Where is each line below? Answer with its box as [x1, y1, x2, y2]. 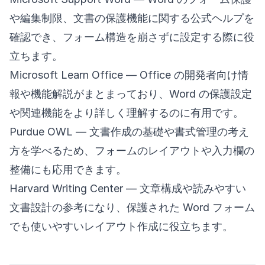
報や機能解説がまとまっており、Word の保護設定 [9, 88, 252, 101]
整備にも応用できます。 [9, 163, 127, 176]
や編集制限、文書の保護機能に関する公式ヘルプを [9, 12, 254, 25]
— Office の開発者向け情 [123, 69, 248, 82]
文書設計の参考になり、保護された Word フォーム [9, 201, 255, 214]
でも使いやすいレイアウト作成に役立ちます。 [9, 220, 233, 233]
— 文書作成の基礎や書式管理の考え [73, 125, 249, 138]
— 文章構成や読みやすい [123, 182, 246, 195]
